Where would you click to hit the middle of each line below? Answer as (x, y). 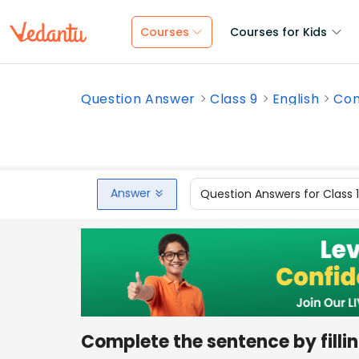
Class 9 (234, 99)
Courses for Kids (278, 32)
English (296, 99)
